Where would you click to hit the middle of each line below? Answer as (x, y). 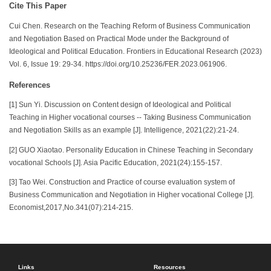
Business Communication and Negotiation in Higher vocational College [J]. (132, 195)
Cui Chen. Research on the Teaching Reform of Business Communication (130, 26)
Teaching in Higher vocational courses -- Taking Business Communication (130, 118)
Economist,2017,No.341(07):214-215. (71, 208)
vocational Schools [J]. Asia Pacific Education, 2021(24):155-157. (116, 162)
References (30, 85)
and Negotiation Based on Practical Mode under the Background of (119, 38)
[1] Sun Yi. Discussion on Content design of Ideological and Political (120, 105)
